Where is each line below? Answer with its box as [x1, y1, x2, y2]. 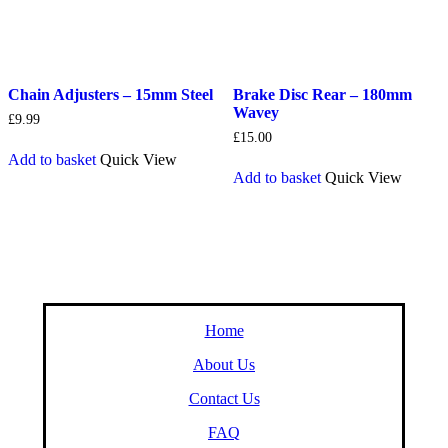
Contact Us [188, 389, 260, 407]
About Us [193, 355, 255, 373]
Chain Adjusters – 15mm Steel [8, 86, 213, 104]
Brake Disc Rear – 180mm [232, 86, 412, 104]
